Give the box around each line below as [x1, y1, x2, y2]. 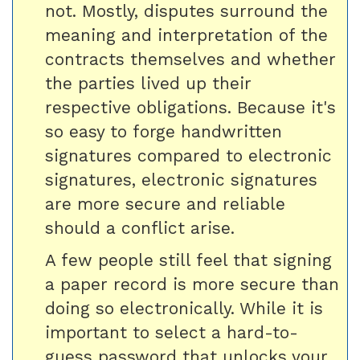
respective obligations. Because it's [45, 97, 336, 117]
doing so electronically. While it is [45, 298, 323, 318]
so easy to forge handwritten [45, 121, 282, 141]
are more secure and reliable [45, 194, 285, 214]
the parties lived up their [45, 73, 252, 93]
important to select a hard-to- [45, 322, 298, 342]
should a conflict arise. [45, 218, 235, 238]
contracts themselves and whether [45, 49, 336, 69]
